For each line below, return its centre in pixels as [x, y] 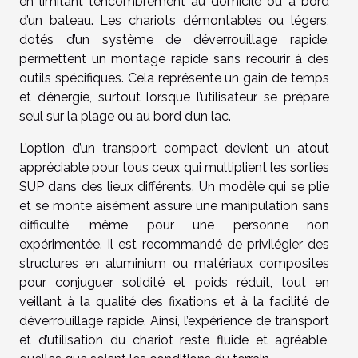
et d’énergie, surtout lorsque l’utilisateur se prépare [174, 97]
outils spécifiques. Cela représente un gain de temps [174, 78]
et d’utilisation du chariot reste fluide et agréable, [174, 340]
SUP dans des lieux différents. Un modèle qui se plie [174, 186]
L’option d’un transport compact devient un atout [174, 148]
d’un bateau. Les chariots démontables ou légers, [174, 20]
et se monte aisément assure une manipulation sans [174, 205]
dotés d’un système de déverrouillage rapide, [174, 39]
